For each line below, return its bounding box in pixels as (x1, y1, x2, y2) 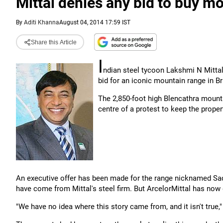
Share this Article (30, 38, 77, 46)
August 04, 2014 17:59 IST (59, 19, 130, 26)
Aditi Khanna (24, 19, 59, 26)
